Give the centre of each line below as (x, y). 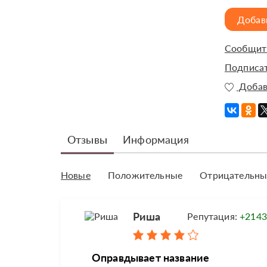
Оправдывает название (151, 258)
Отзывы (87, 140)
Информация (156, 140)
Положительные (145, 175)
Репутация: (214, 216)
